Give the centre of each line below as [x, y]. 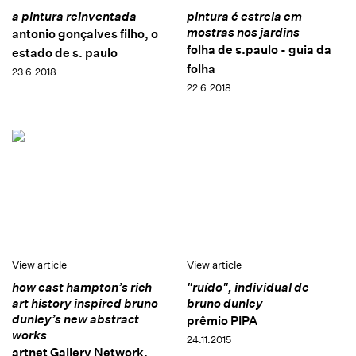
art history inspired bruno [85, 304]
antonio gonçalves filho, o [85, 33]
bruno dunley [224, 304]
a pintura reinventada [74, 16]
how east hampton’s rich [82, 288]
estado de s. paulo [65, 52]
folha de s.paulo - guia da [259, 49]
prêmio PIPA [222, 321]
